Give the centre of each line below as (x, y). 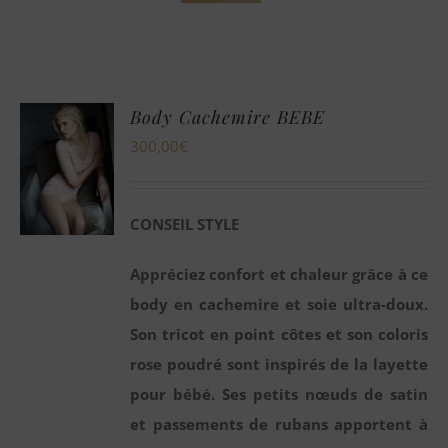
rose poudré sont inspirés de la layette (279, 364)
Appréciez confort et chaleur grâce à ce (279, 274)
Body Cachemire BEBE (228, 117)
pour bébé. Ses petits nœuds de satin (279, 394)
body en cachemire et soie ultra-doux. (279, 304)
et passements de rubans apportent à (279, 424)
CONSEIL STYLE (185, 224)
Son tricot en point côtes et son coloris (279, 334)
